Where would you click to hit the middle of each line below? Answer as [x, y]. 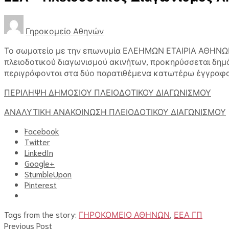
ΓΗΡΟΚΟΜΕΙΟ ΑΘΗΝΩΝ [124, 214]
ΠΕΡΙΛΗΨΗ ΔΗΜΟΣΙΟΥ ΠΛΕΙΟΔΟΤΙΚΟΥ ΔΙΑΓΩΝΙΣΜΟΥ [108, 91]
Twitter [37, 141]
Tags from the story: [41, 214]
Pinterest [41, 184]
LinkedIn [39, 152]
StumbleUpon [48, 173]
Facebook [42, 130]
